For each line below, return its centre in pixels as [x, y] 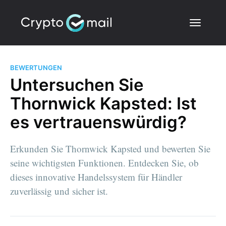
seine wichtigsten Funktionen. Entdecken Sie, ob [104, 162]
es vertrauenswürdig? [98, 122]
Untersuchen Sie [77, 84]
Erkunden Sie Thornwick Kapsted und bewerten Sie [110, 148]
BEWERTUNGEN [36, 68]
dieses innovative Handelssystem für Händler [96, 177]
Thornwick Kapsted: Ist [103, 103]
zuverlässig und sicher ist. [59, 191]
